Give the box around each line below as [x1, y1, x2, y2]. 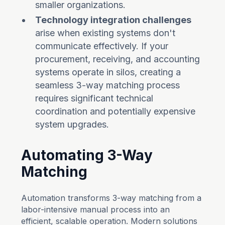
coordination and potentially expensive [35, 106, 196, 117]
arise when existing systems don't [35, 28, 176, 38]
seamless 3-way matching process [35, 80, 180, 90]
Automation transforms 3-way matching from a [21, 193, 202, 203]
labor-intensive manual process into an [21, 204, 170, 214]
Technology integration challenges [35, 15, 192, 25]
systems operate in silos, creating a [35, 67, 181, 77]
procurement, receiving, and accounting [35, 54, 200, 64]
